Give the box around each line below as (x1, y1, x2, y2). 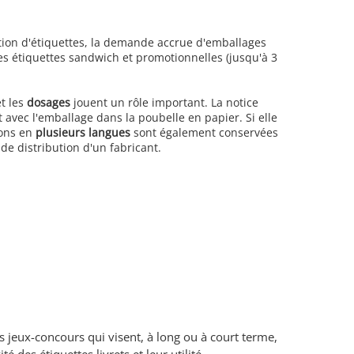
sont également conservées (130, 125, 278, 141)
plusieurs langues (36, 125, 130, 141)
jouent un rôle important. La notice (73, 95, 258, 111)
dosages (27, 95, 73, 111)
